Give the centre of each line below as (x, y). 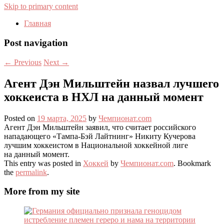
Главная (37, 23)
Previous (27, 62)
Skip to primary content (41, 6)
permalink (31, 172)
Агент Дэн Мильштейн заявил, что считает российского (100, 127)
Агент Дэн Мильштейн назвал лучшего (111, 83)
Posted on (20, 118)
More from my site (42, 191)
